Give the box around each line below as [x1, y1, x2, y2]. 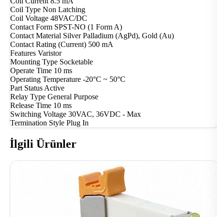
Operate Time [10, 66, 52, 75]
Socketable [60, 58, 93, 66]
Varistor [38, 49, 62, 58]
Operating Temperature [10, 75, 81, 84]
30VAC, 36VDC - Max [68, 110, 141, 119]
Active [44, 84, 64, 93]
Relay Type [10, 93, 46, 101]
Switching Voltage [10, 110, 66, 119]
